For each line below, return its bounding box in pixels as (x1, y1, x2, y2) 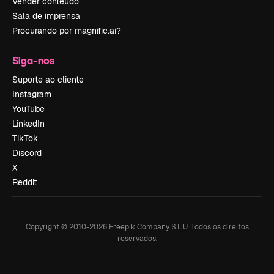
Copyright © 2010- (25, 222, 89, 232)
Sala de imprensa (12, 10, 80, 21)
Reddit (12, 177, 37, 188)
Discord (12, 147, 42, 158)
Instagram (12, 89, 51, 100)
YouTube (12, 103, 45, 114)
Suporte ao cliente (12, 74, 84, 85)
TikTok (12, 133, 38, 144)
